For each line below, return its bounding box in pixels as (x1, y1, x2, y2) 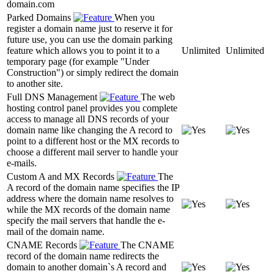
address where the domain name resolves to (7, 193, 174, 204)
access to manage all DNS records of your (7, 113, 169, 124)
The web (141, 91, 175, 102)
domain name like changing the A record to (7, 124, 172, 135)
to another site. (7, 78, 63, 89)
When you (114, 12, 155, 23)
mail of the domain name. (7, 226, 105, 237)
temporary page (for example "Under (7, 56, 149, 67)
